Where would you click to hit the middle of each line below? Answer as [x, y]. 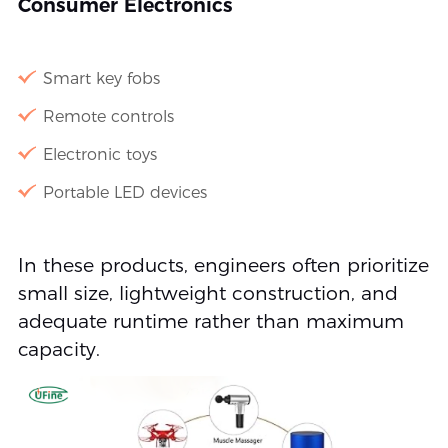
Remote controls [108, 117]
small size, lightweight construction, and [207, 294]
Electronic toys [99, 155]
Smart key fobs [101, 79]
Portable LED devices [124, 193]
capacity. [58, 350]
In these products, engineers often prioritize [223, 266]
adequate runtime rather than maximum [210, 322]
